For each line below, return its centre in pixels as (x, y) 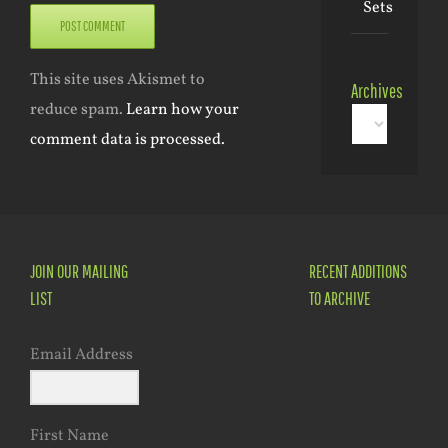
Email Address (81, 354)
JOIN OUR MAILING (79, 271)
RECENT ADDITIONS (357, 271)
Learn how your (182, 110)
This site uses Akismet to (117, 80)
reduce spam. (78, 110)
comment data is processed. (127, 140)
